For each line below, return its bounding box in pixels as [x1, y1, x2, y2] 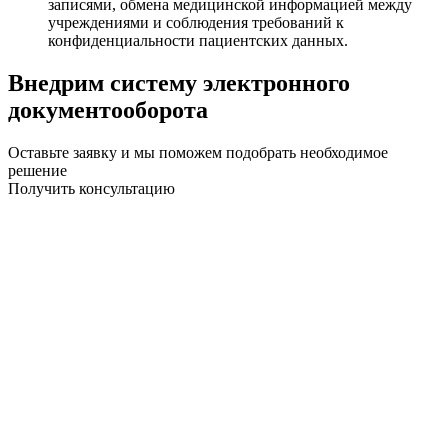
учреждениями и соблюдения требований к [48, 13, 344, 31]
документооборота [8, 96, 208, 123]
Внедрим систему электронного [8, 69, 350, 96]
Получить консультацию [8, 179, 175, 197]
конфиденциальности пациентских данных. [48, 31, 348, 49]
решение [8, 161, 67, 179]
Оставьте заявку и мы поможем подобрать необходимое [8, 143, 388, 161]
